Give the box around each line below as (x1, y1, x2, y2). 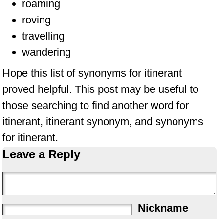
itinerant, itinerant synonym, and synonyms (2, 115, 203, 128)
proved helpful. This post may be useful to (2, 83, 198, 95)
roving (22, 14, 51, 26)
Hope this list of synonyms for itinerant (2, 67, 182, 79)
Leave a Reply (2, 148, 80, 161)
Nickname (138, 202, 188, 214)
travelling (22, 30, 65, 42)
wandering (22, 46, 71, 58)
